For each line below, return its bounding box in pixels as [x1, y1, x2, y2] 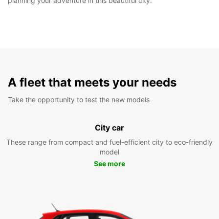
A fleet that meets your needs [8, 75, 176, 89]
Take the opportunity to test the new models [8, 95, 150, 104]
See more [94, 159, 125, 168]
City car [95, 122, 124, 132]
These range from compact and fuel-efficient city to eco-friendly [6, 137, 213, 146]
